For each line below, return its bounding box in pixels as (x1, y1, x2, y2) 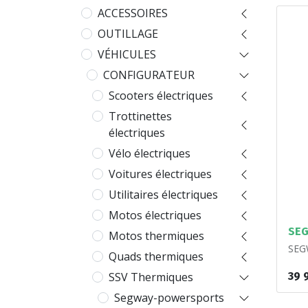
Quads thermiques (109, 249, 203, 265)
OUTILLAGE (98, 26, 158, 42)
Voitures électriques (109, 166, 212, 182)
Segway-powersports (114, 290, 224, 306)
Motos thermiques (109, 228, 204, 244)
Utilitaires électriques (109, 187, 218, 203)
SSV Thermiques (109, 269, 193, 285)
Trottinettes (109, 109, 172, 124)
